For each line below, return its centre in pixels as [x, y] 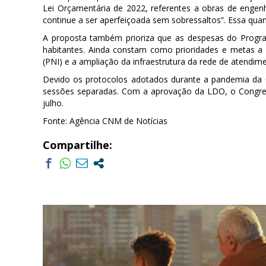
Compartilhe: [77, 145]
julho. [53, 103]
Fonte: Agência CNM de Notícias [105, 121]
